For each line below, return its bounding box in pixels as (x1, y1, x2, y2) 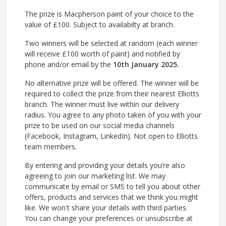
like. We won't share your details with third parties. (25, 203, 188, 213)
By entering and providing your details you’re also (25, 160, 185, 171)
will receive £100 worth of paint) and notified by (25, 49, 180, 59)
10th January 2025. (113, 60, 179, 70)
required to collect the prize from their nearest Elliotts (25, 89, 199, 99)
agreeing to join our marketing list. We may (25, 171, 165, 181)
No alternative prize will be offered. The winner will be (25, 78, 199, 88)
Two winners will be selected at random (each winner (25, 38, 198, 48)
